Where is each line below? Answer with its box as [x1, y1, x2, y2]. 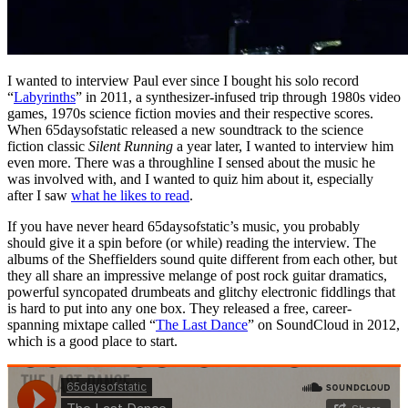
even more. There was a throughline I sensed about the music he [7, 154, 375, 170]
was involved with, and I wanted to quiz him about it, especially [7, 170, 373, 187]
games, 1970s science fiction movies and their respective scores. [7, 105, 373, 121]
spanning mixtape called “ [7, 316, 156, 332]
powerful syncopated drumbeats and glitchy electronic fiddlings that [7, 283, 395, 300]
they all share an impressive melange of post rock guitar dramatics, [7, 267, 387, 283]
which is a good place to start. [7, 332, 178, 349]
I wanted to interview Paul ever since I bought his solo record [7, 72, 359, 88]
